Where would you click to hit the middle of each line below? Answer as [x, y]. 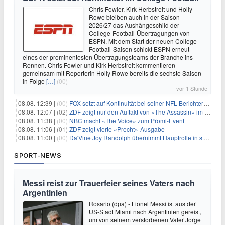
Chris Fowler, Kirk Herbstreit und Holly [141, 9]
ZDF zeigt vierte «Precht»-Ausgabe [117, 129]
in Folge [34, 81]
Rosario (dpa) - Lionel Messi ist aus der [142, 204]
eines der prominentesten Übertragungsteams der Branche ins [108, 57]
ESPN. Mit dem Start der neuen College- [144, 41]
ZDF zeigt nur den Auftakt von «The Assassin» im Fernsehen [137, 112]
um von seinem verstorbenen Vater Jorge [145, 220]
